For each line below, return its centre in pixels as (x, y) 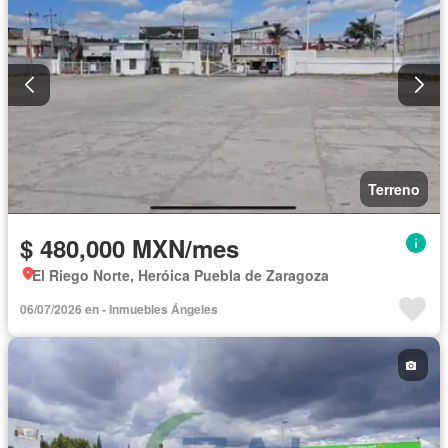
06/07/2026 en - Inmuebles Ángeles (119, 309)
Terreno (394, 189)
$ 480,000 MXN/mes (129, 248)
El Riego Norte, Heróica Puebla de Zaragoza (180, 275)
